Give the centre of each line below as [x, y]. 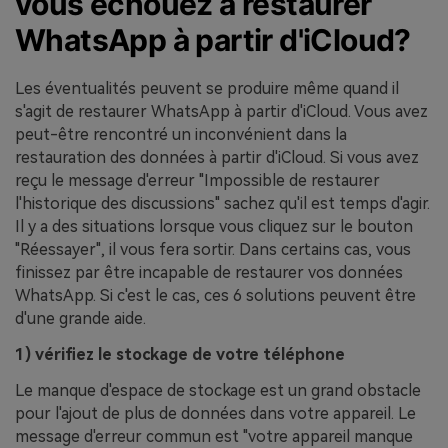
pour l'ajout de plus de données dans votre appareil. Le [215, 413]
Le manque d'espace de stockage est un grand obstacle [218, 390]
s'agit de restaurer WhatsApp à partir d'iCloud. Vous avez [221, 112]
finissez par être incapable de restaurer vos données [209, 273]
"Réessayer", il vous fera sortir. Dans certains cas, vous [213, 250]
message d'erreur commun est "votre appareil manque [214, 436]
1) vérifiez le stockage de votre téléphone [180, 354]
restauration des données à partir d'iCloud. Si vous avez [217, 158]
